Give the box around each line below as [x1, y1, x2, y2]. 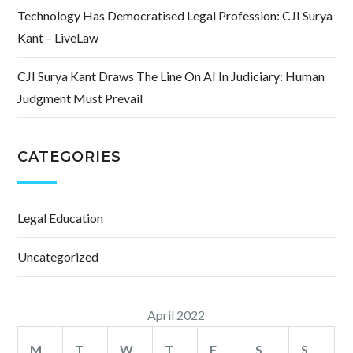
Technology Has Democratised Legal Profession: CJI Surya [17, 8, 333, 24]
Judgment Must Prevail [17, 91, 143, 106]
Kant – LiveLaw [17, 30, 99, 46]
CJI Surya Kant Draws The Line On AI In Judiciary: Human [17, 69, 325, 84]
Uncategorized [17, 249, 99, 265]
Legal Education [17, 210, 104, 226]
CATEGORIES [17, 148, 121, 166]
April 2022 [147, 307, 206, 323]
